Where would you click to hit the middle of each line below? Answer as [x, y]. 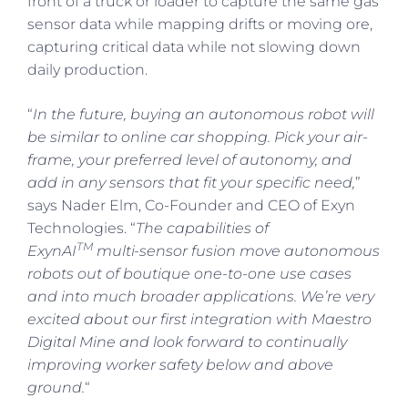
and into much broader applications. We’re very [201, 296]
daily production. [89, 69]
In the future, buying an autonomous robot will [204, 114]
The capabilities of [202, 228]
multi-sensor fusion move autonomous [236, 250]
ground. [56, 387]
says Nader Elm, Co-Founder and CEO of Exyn [191, 205]
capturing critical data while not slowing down [194, 46]
